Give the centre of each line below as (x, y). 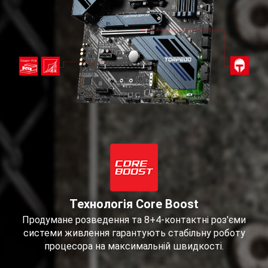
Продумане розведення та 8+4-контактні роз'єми (134, 220)
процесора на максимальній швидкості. (134, 246)
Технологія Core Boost (134, 204)
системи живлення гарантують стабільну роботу (134, 233)
